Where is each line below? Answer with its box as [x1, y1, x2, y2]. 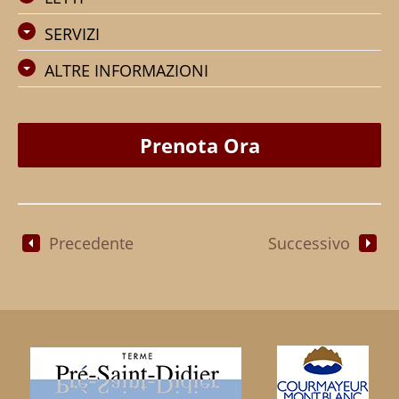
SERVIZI [45, 22, 100, 45]
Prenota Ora [139, 131, 260, 159]
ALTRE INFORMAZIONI [45, 59, 208, 81]
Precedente [49, 232, 134, 254]
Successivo [268, 232, 350, 254]
